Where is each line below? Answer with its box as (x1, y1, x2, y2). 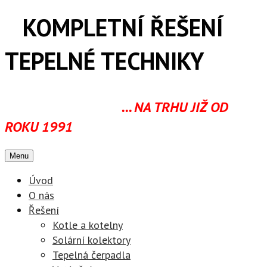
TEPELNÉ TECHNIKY (5, 45, 204, 76)
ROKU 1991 (5, 117, 73, 136)
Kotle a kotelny (52, 218, 123, 232)
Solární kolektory (52, 233, 131, 247)
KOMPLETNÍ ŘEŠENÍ (5, 12, 223, 43)
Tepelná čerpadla (52, 248, 131, 262)
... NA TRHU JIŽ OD (5, 98, 228, 116)
